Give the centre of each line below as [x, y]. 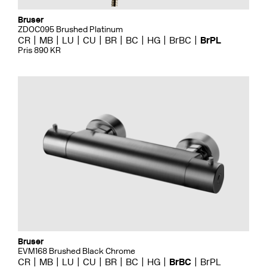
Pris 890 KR [39, 50]
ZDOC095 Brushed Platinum [70, 30]
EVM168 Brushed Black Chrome [77, 251]
